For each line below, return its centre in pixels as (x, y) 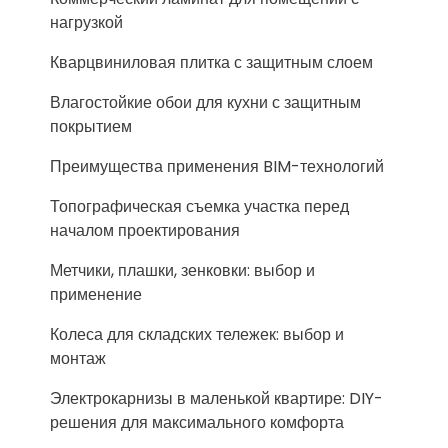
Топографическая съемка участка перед (199, 206)
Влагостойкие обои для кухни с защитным (205, 102)
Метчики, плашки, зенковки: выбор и (182, 270)
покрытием (91, 126)
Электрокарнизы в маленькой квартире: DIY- (216, 398)
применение (96, 294)
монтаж (78, 358)
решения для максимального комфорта (197, 422)
